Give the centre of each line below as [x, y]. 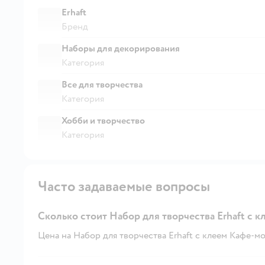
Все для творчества [102, 84]
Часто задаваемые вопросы [124, 186]
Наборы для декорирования [121, 48]
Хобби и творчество [103, 120]
